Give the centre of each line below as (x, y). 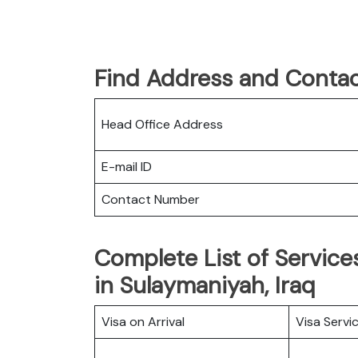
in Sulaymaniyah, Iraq (205, 285)
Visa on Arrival (143, 321)
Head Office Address (162, 124)
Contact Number (151, 199)
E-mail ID (127, 166)
